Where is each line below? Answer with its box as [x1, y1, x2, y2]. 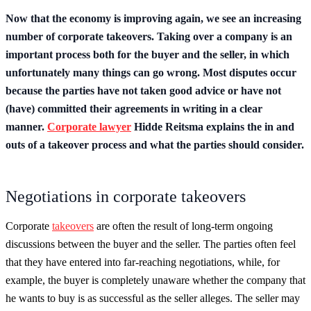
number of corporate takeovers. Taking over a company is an [6, 30, 292, 42]
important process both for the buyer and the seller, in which [6, 48, 289, 60]
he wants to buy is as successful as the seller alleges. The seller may [6, 292, 300, 304]
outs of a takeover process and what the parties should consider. [6, 138, 304, 151]
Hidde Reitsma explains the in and [131, 120, 294, 133]
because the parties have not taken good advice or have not [6, 84, 281, 96]
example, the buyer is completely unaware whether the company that [6, 274, 305, 286]
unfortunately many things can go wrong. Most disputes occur [6, 66, 296, 78]
